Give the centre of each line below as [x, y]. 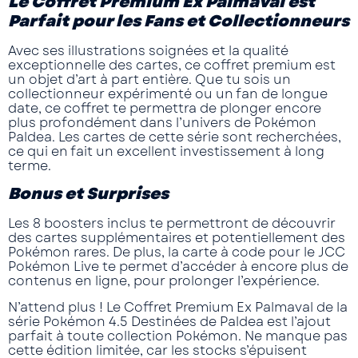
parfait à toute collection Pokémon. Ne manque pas [178, 336]
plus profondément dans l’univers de [131, 123]
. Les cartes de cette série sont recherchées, [197, 137]
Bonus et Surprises [88, 194]
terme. [30, 166]
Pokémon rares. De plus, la [95, 253]
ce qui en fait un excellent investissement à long [166, 152]
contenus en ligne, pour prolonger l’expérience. [164, 281]
